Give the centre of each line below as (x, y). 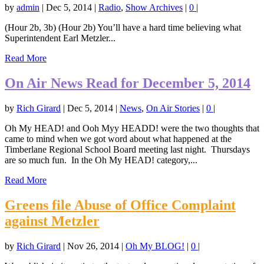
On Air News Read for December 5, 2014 (128, 83)
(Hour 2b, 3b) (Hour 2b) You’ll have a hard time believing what (123, 28)
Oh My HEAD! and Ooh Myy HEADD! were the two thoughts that (132, 128)
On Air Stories (173, 108)
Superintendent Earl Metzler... (60, 38)
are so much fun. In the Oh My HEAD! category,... (101, 160)
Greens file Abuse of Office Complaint (120, 205)
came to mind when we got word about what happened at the (118, 139)
